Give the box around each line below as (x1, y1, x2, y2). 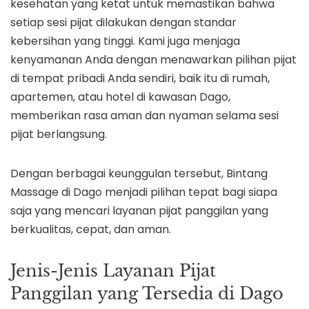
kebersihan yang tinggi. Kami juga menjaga (10, 33, 240, 50)
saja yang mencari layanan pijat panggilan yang (10, 203, 268, 219)
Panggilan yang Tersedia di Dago (10, 283, 283, 304)
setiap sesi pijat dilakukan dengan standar (10, 14, 237, 31)
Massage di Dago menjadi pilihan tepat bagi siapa (10, 184, 277, 201)
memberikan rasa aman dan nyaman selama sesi (10, 108, 279, 124)
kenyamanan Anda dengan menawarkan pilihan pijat (10, 52, 297, 68)
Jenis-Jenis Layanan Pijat (10, 261, 216, 281)
